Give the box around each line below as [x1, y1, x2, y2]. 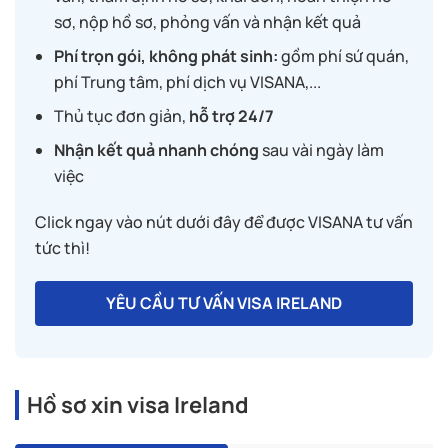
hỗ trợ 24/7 [189, 105, 275, 128]
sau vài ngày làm [259, 139, 385, 162]
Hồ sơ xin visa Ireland [27, 390, 249, 421]
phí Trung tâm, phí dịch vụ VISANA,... [54, 71, 322, 94]
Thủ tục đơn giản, [54, 105, 190, 128]
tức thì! [35, 237, 90, 260]
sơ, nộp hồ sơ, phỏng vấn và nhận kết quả [54, 11, 362, 34]
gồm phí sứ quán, [281, 45, 410, 68]
